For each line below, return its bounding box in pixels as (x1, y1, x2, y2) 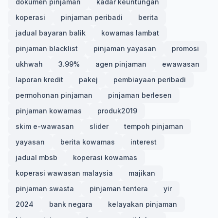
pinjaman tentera (90, 184, 148, 193)
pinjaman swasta (16, 184, 74, 193)
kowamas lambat (101, 29, 159, 37)
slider (90, 122, 109, 130)
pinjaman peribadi (61, 13, 123, 21)
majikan (128, 169, 155, 177)
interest (130, 138, 157, 146)
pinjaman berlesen (108, 91, 172, 99)
